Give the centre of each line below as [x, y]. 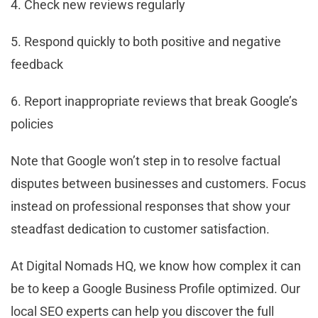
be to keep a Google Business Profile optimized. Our [155, 288]
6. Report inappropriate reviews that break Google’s [154, 101]
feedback [37, 64]
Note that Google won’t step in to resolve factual [146, 160]
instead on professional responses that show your [150, 206]
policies [32, 124]
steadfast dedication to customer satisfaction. [140, 229]
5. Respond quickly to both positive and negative [146, 41]
